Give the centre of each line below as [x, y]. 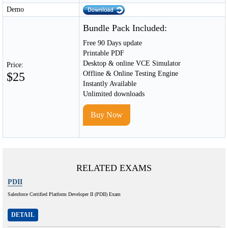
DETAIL [23, 215]
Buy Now [107, 115]
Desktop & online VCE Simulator [132, 63]
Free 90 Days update [112, 43]
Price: [15, 65]
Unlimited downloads [114, 94]
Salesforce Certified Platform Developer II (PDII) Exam [64, 194]
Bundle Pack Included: [125, 28]
